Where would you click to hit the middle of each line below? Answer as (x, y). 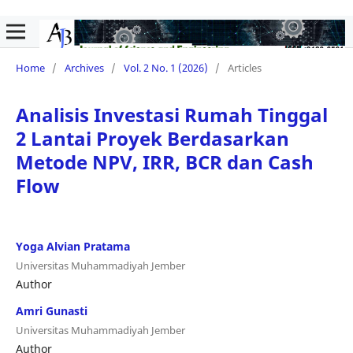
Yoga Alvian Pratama (72, 246)
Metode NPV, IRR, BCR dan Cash (164, 162)
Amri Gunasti (51, 310)
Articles (244, 67)
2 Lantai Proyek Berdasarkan (152, 138)
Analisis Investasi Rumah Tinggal (171, 114)
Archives (84, 67)
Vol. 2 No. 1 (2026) (165, 67)
